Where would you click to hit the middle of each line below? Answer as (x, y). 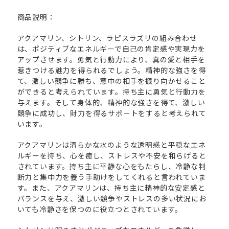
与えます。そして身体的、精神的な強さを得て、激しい (111, 102)
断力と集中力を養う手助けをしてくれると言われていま (111, 177)
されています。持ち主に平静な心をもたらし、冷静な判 (111, 166)
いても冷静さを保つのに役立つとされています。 (100, 209)
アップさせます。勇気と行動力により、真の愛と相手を (111, 59)
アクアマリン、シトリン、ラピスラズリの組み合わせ (107, 38)
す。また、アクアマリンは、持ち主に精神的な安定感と (111, 187)
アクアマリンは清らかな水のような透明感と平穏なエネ (111, 144)
